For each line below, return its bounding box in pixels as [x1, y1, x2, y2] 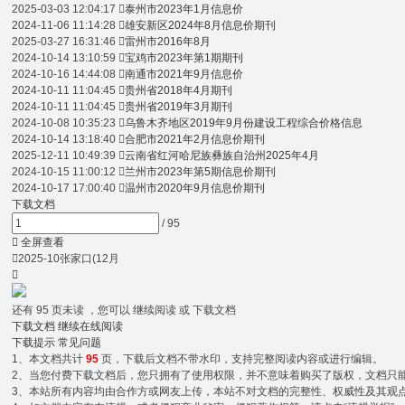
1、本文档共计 [12, 353, 84, 365]
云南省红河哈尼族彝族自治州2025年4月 [125, 149, 320, 162]
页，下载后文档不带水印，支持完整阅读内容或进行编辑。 [99, 353, 384, 365]
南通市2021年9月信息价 [125, 68, 244, 80]
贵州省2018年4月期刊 [125, 84, 233, 97]
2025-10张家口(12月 [18, 252, 120, 265]
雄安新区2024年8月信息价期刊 [125, 19, 277, 32]
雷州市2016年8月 [125, 35, 212, 48]
